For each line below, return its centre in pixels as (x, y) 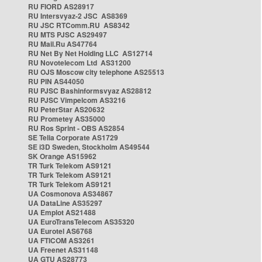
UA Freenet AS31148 (63, 250)
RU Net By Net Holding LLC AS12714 (90, 53)
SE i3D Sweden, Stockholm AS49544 (89, 147)
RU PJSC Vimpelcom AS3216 (77, 100)
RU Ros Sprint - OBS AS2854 (76, 128)
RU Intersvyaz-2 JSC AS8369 (78, 16)
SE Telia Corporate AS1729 (73, 137)
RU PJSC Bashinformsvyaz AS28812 (90, 91)
